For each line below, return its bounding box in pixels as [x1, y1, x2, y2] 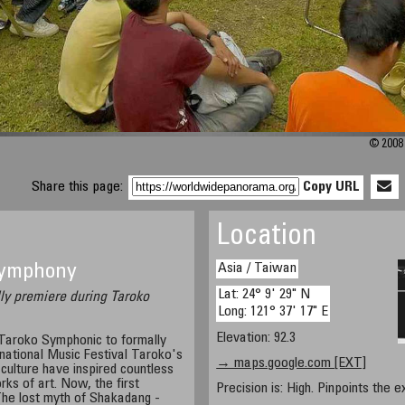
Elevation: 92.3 [216, 331, 297, 345]
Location [216, 223, 317, 252]
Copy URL [303, 180, 361, 194]
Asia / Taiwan [218, 261, 297, 276]
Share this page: [32, 180, 127, 194]
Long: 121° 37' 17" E [218, 305, 329, 319]
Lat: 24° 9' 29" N [218, 287, 311, 302]
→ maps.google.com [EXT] [216, 356, 367, 371]
